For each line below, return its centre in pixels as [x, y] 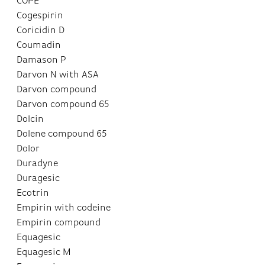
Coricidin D [40, 30]
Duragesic [38, 178]
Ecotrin [33, 193]
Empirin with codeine [63, 208]
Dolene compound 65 [62, 134]
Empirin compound [58, 223]
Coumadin [38, 45]
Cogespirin [40, 16]
